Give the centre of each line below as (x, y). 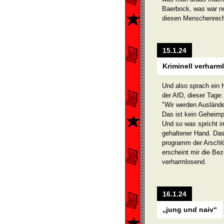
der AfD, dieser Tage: (192, 95)
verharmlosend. (184, 162)
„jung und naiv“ (190, 209)
